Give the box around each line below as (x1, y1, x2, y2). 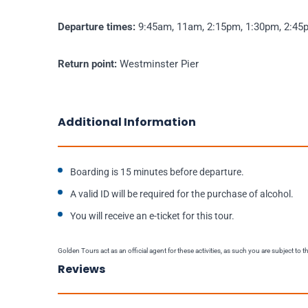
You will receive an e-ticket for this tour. (70, 210, 234, 222)
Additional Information (58, 114, 196, 131)
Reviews (58, 261, 105, 278)
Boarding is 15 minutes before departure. (70, 166, 244, 178)
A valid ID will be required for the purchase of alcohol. (70, 188, 294, 200)
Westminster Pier (120, 58, 199, 71)
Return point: (58, 58, 120, 71)
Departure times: (58, 21, 138, 34)
